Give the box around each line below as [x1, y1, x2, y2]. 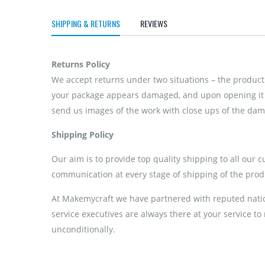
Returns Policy [51, 58, 110, 70]
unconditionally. [51, 223, 115, 235]
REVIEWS [140, 17, 168, 30]
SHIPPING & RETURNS [51, 17, 120, 30]
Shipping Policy [51, 128, 114, 140]
